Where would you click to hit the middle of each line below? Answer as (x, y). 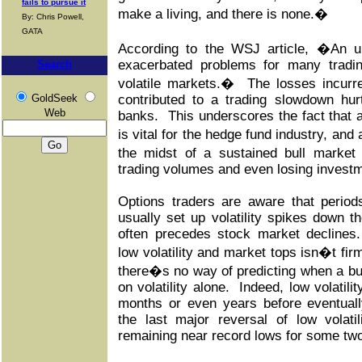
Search (55, 64)
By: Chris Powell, (53, 17)
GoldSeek (54, 98)
